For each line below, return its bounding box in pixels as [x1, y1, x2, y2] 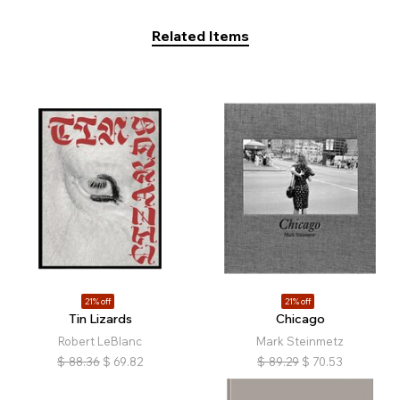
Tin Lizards [68, 311, 132, 328]
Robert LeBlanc [58, 334, 142, 349]
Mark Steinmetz [256, 334, 344, 349]
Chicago [275, 311, 325, 328]
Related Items [151, 27, 249, 46]
